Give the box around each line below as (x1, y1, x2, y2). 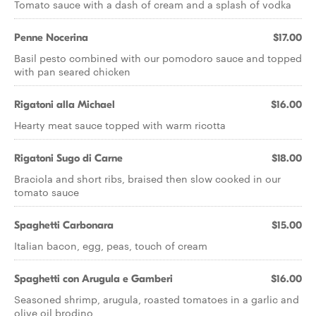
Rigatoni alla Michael (14, 98, 115, 111)
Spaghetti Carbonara (14, 219, 114, 231)
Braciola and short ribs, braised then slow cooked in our (14, 171, 281, 186)
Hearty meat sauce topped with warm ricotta (14, 118, 226, 132)
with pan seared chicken (14, 64, 130, 78)
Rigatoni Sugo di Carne (14, 152, 123, 164)
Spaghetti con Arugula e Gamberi (14, 272, 173, 285)
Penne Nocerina (14, 31, 88, 44)
